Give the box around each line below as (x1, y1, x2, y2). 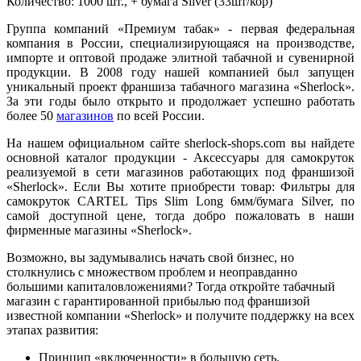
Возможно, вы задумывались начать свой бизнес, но (6, 250, 294, 264)
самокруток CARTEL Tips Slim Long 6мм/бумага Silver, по (6, 193, 355, 208)
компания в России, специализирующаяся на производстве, (6, 35, 355, 50)
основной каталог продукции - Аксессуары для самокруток (6, 150, 355, 164)
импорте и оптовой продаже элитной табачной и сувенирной (6, 50, 355, 64)
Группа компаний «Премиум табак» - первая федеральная (6, 21, 355, 35)
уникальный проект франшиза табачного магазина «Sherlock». (6, 79, 355, 93)
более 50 (6, 108, 56, 122)
